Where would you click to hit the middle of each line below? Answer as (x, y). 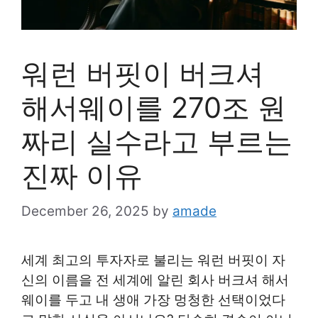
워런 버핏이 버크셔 (143, 73)
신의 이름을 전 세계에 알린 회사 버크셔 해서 (155, 280)
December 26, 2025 (85, 212)
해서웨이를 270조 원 (154, 107)
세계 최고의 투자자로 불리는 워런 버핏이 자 (153, 261)
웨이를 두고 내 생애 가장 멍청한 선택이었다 (153, 300)
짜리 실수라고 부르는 (157, 141)
